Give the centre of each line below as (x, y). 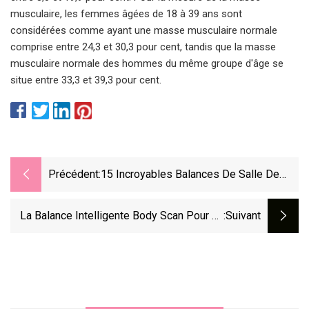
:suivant (242, 216)
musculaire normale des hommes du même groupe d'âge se (147, 63)
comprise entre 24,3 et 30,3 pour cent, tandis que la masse (143, 47)
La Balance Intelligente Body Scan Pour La (122, 216)
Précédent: (74, 175)
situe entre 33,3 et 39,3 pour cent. (86, 80)
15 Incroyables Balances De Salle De (190, 175)
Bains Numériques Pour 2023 (171, 193)
